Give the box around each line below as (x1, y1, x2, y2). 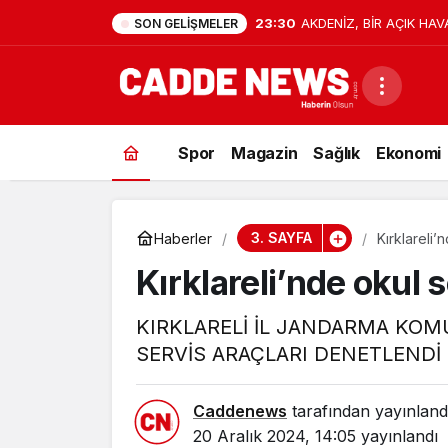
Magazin (231, 142, 298, 163)
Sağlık (313, 142, 360, 163)
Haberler (154, 229, 212, 247)
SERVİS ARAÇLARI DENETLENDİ (136, 342, 441, 366)
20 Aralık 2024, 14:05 (193, 426, 356, 446)
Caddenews (193, 401, 287, 421)
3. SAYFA (250, 229, 312, 246)
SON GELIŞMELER (134, 15, 238, 31)
